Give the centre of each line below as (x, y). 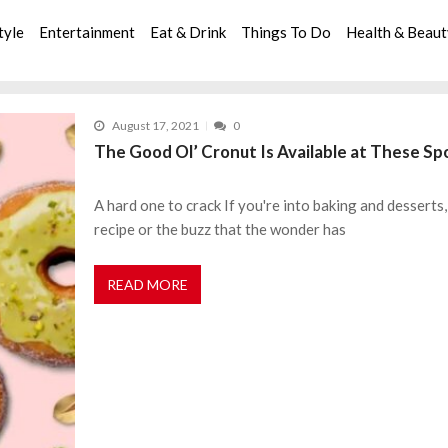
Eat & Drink (188, 31)
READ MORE (148, 285)
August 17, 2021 (155, 125)
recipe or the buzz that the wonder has (220, 229)
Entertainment (87, 31)
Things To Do (286, 31)
